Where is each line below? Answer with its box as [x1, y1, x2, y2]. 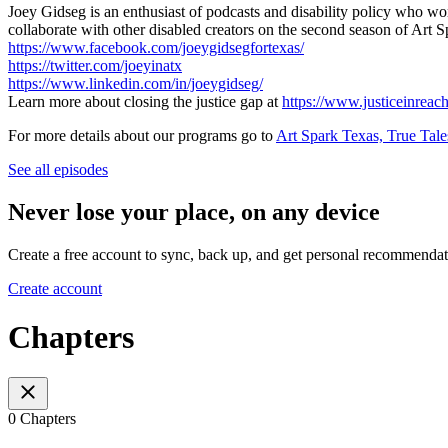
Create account [8, 279, 102, 297]
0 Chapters [8, 410, 76, 428]
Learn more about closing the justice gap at [8, 92, 282, 110]
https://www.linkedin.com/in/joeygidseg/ [8, 74, 263, 92]
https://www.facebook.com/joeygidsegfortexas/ [8, 38, 304, 56]
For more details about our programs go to [8, 126, 276, 144]
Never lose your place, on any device [8, 198, 380, 225]
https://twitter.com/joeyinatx [8, 56, 182, 74]
